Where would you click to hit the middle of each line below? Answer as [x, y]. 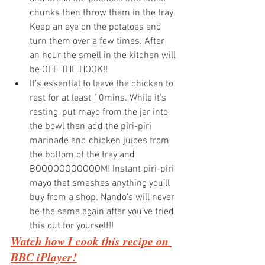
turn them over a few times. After [98, 41]
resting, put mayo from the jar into [100, 112]
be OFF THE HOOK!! [69, 70]
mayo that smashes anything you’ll [101, 183]
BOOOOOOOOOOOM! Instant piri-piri [103, 169]
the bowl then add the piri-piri [92, 126]
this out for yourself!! [72, 226]
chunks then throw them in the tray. [104, 13]
